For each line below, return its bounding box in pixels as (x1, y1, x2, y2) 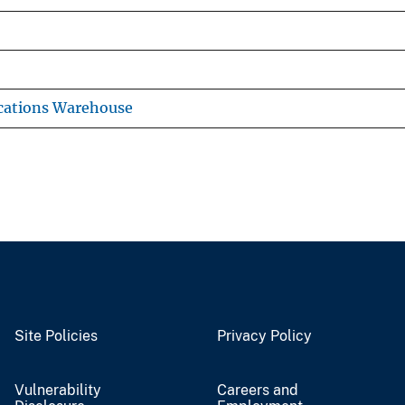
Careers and (217, 381, 298, 399)
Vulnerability (14, 381, 101, 399)
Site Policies (14, 326, 98, 344)
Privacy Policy (217, 326, 312, 344)
